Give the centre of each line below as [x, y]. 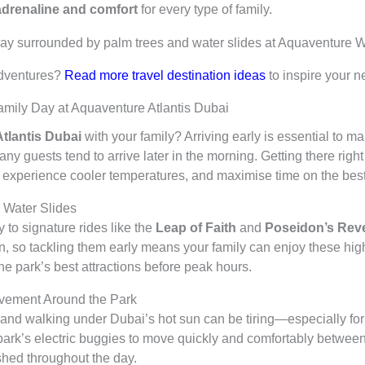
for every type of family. [204, 10]
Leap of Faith [196, 228]
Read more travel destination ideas [165, 76]
